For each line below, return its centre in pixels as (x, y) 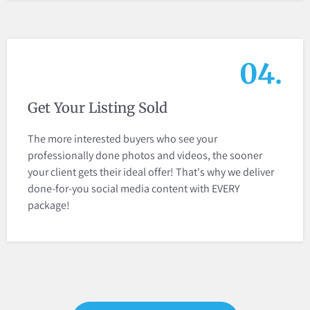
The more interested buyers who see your (122, 139)
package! (49, 206)
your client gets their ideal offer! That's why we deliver (151, 172)
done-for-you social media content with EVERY (134, 189)
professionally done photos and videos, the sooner (145, 156)
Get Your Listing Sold (98, 108)
